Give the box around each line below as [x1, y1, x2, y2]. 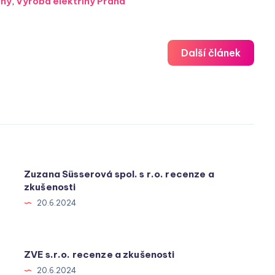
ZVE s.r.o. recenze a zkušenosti [24, 248, 175, 260]
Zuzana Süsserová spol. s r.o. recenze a [24, 168, 214, 180]
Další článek [181, 47, 241, 60]
